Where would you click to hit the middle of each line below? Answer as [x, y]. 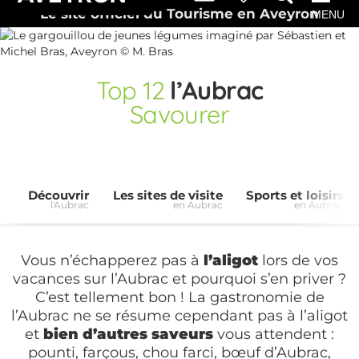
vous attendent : [274, 335]
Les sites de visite [167, 195]
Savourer [179, 114]
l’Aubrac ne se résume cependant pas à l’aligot [179, 316]
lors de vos [298, 261]
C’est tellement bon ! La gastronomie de [179, 298]
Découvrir [58, 195]
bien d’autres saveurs [128, 335]
